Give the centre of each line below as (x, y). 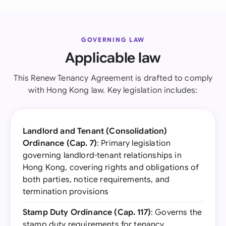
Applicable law (113, 58)
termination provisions (66, 192)
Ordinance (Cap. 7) (60, 143)
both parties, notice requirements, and (96, 180)
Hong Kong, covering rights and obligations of (111, 167)
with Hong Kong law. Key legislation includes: (113, 90)
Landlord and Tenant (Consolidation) (95, 131)
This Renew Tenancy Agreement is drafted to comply (113, 78)
